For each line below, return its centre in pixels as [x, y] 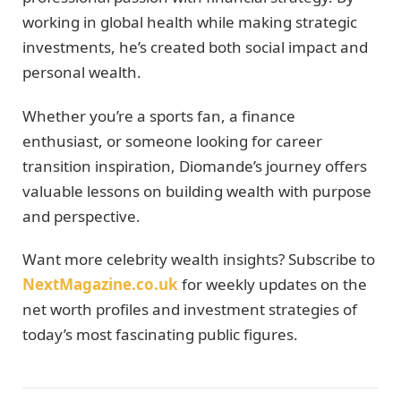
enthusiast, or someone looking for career [172, 141]
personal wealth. [82, 73]
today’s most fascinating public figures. [160, 335]
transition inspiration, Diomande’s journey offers [195, 166]
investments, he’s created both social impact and [195, 47]
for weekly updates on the [273, 285]
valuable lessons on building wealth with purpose [197, 191]
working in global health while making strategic [190, 22]
